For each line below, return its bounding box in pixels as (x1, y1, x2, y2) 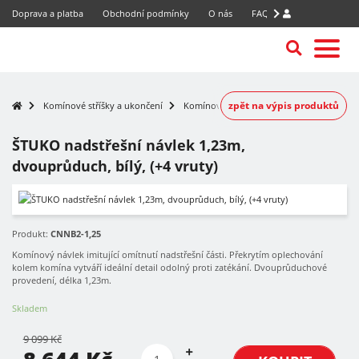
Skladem (12, 302, 47, 314)
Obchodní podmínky (103, 7, 189, 19)
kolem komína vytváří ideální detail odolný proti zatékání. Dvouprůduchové (12, 261, 327, 273)
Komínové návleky (184, 99, 260, 111)
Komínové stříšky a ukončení (43, 99, 163, 111)
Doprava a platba (12, 7, 83, 19)
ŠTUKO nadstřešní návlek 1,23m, (12, 135, 245, 155)
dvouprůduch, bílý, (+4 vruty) (12, 156, 218, 175)
